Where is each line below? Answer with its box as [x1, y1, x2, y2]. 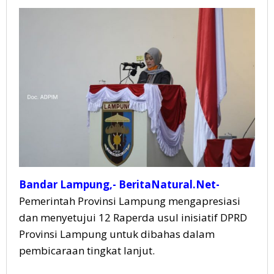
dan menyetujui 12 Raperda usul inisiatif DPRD [19, 210, 247, 225]
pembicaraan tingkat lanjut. [19, 243, 155, 258]
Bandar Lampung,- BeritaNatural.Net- [19, 177, 220, 192]
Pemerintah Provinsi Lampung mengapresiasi [19, 194, 240, 209]
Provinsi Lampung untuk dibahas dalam [19, 227, 215, 242]
